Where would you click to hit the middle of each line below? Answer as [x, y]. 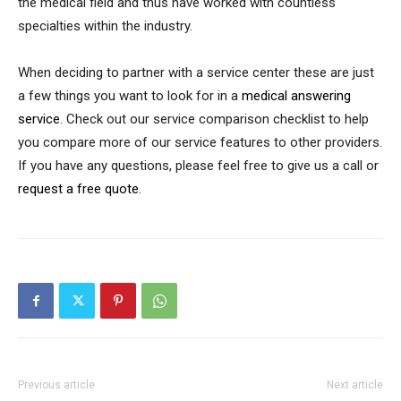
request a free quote [78, 188]
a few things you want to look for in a [130, 95]
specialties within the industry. [105, 26]
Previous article [56, 384]
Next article [355, 384]
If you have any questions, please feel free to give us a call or [198, 165]
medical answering [296, 95]
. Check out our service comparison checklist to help [214, 119]
